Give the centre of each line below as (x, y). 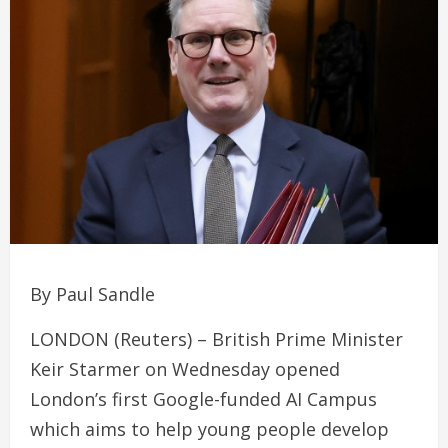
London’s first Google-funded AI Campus (203, 399)
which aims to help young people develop (209, 429)
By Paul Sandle (92, 294)
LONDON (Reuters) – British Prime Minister (216, 339)
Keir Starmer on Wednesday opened (185, 369)
